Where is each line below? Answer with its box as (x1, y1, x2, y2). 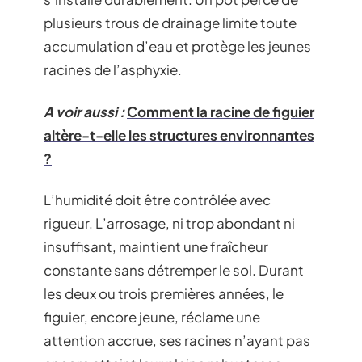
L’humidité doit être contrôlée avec (44, 191, 271, 208)
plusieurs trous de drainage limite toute (44, 14, 297, 32)
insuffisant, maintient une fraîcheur (44, 238, 268, 255)
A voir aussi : (44, 102, 124, 120)
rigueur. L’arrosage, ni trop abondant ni (44, 214, 295, 232)
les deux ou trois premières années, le (44, 284, 284, 302)
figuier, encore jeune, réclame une (44, 308, 260, 326)
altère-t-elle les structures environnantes (44, 125, 314, 144)
